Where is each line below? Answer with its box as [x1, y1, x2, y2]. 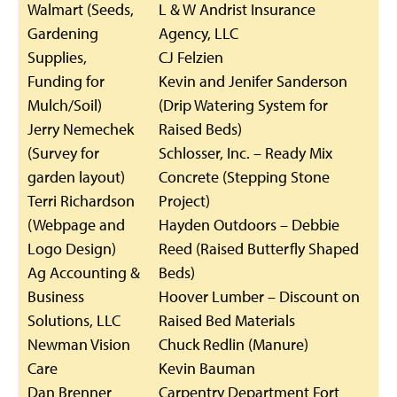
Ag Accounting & [27, 262, 140, 283]
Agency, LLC [159, 23, 238, 43]
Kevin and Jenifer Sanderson [159, 71, 347, 91]
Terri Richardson [27, 191, 135, 211]
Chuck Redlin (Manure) [159, 334, 308, 354]
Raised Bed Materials [159, 310, 295, 331]
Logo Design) [27, 238, 116, 259]
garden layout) [27, 167, 125, 187]
